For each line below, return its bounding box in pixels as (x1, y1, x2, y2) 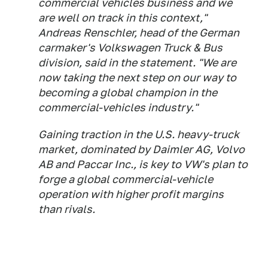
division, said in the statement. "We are (38, 56, 236, 69)
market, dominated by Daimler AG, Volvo (38, 143, 245, 156)
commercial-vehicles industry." (38, 101, 198, 114)
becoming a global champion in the (38, 86, 217, 99)
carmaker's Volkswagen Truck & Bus (38, 41, 223, 54)
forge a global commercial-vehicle (38, 173, 213, 185)
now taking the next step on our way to (38, 71, 236, 84)
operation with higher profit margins (38, 188, 224, 200)
